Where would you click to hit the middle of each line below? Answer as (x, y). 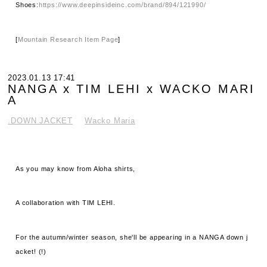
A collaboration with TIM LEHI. (66, 203)
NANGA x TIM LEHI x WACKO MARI (132, 89)
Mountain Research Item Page (68, 40)
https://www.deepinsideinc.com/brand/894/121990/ (122, 5)
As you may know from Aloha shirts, (76, 168)
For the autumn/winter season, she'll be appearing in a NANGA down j (132, 237)
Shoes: (27, 5)
